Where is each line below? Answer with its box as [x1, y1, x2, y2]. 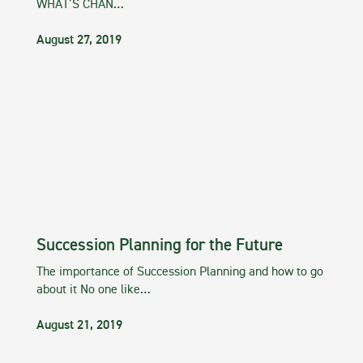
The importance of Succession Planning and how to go [36, 266, 323, 280]
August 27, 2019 [36, 34, 122, 48]
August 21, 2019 [36, 319, 122, 333]
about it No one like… [36, 284, 151, 297]
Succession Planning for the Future [36, 237, 283, 255]
